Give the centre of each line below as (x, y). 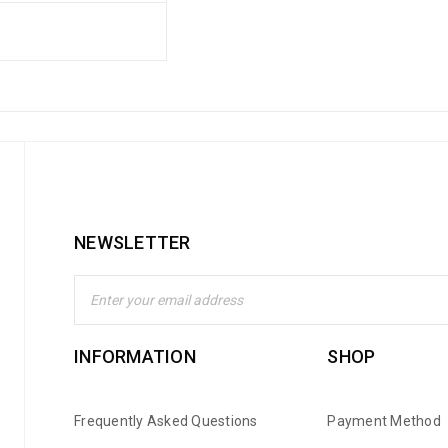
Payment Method (384, 421)
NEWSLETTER (132, 242)
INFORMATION (135, 356)
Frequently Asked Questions (166, 421)
